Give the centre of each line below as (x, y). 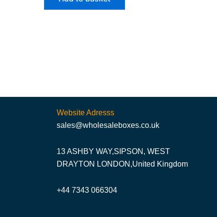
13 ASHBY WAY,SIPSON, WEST (113, 151)
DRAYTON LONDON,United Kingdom (122, 164)
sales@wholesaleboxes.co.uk (108, 125)
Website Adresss (85, 113)
